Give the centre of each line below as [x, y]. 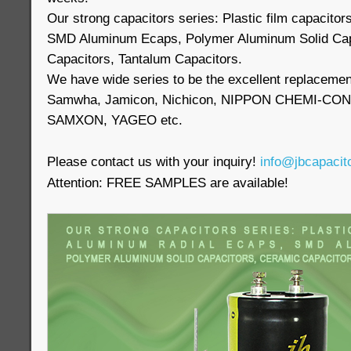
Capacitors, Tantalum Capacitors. [145, 59]
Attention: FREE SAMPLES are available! [168, 183]
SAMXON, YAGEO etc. [115, 120]
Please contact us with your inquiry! [154, 161]
